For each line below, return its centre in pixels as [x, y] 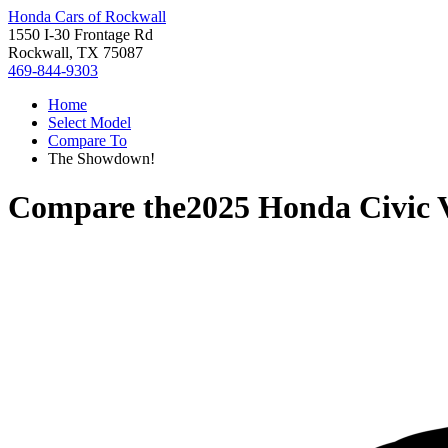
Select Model [89, 122]
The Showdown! [101, 158]
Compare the [97, 207]
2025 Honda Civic [308, 207]
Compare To [87, 140]
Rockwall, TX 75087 [75, 52]
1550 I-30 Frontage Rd [80, 34]
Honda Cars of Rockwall [87, 16]
